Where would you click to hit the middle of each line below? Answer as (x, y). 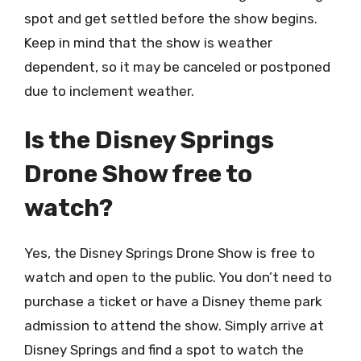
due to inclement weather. (109, 91)
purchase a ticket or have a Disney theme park (173, 301)
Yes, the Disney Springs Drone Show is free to (170, 253)
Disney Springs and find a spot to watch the (164, 350)
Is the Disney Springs (149, 140)
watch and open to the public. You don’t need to (178, 277)
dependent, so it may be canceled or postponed (177, 66)
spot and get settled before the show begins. (171, 18)
